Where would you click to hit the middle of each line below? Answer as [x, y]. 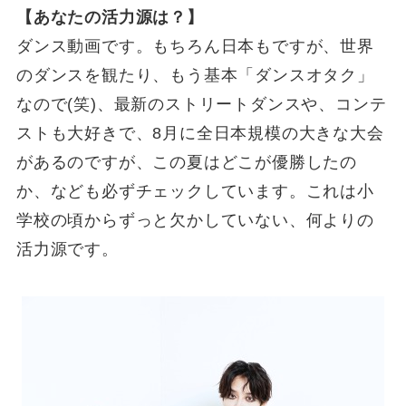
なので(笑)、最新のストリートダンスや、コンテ [201, 104]
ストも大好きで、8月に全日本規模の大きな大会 [200, 133]
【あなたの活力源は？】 [110, 17]
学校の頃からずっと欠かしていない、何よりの [195, 220]
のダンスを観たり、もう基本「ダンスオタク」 [195, 75]
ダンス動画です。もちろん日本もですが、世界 [195, 46]
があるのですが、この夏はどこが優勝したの [187, 162]
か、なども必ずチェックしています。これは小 [195, 191]
